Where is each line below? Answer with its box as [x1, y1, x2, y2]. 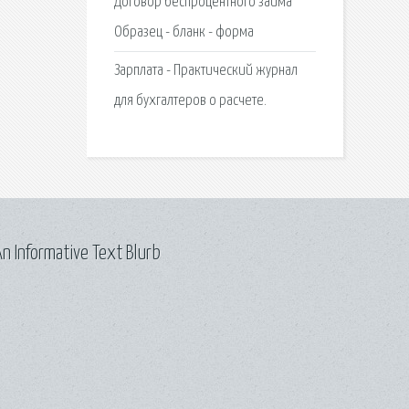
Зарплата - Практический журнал [113, 62, 298, 79]
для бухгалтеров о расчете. [113, 92, 267, 109]
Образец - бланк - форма [113, 25, 254, 41]
